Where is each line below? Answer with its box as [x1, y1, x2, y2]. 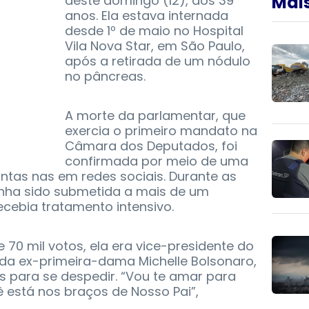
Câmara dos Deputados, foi [65, 137, 237, 155]
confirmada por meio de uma [65, 152, 248, 170]
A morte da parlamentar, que [65, 107, 246, 125]
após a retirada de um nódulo [65, 52, 250, 70]
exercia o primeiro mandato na [65, 122, 257, 140]
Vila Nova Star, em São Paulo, [65, 37, 245, 55]
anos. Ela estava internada [65, 7, 228, 25]
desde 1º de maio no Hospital [65, 22, 243, 40]
